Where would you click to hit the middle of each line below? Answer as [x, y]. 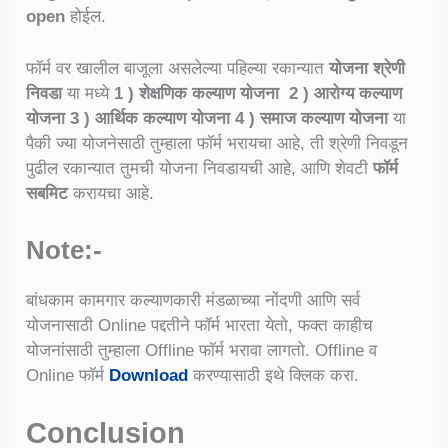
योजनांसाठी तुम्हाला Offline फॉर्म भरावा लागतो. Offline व [202, 350]
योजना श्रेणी [365, 68]
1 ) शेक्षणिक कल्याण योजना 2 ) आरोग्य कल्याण [258, 93]
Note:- [64, 249]
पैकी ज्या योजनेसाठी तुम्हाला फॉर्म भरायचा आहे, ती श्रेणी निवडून [217, 143]
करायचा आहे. [111, 193]
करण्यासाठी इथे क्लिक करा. [274, 375]
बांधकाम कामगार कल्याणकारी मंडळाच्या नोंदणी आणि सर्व [193, 300]
